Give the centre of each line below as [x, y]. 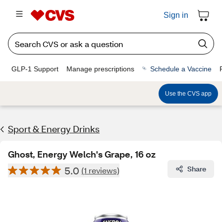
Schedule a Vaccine [181, 69]
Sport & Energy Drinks [54, 129]
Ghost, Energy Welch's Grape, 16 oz [82, 154]
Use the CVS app [188, 93]
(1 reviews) [100, 170]
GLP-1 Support [35, 69]
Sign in [176, 15]
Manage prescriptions [100, 69]
